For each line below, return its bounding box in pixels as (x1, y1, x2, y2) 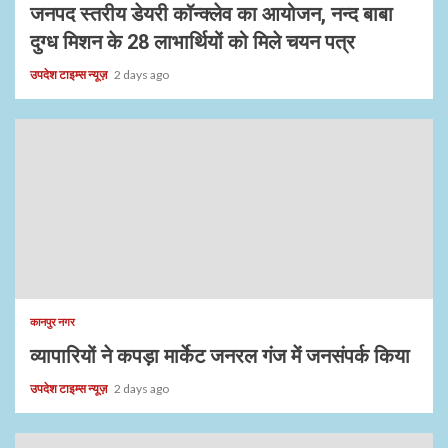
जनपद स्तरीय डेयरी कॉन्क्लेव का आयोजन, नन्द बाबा (30, 2, 393, 26)
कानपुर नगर (30, 315, 75, 328)
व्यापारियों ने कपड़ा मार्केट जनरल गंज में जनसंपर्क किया (30, 344, 410, 368)
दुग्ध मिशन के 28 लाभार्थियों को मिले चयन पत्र (30, 30, 355, 54)
